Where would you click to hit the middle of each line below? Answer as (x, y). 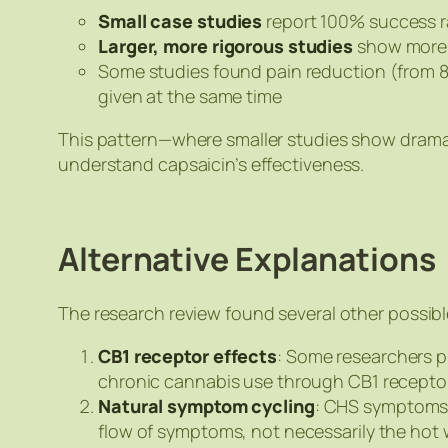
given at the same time (190, 95)
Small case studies (180, 20)
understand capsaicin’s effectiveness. (211, 163)
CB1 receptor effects (187, 355)
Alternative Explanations (247, 258)
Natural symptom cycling (206, 405)
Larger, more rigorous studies (226, 45)
